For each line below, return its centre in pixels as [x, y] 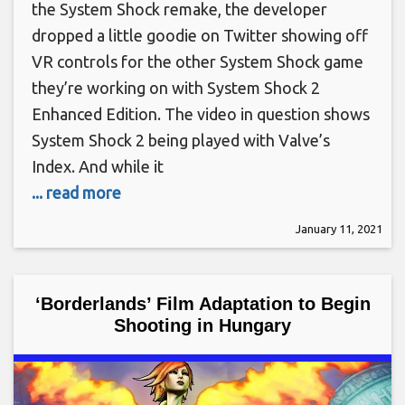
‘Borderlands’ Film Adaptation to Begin [202, 303]
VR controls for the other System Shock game [198, 61]
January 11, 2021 [339, 228]
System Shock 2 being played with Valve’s [181, 140]
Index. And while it [98, 166]
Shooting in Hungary [202, 325]
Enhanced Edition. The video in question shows [201, 113]
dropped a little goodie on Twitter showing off [200, 35]
